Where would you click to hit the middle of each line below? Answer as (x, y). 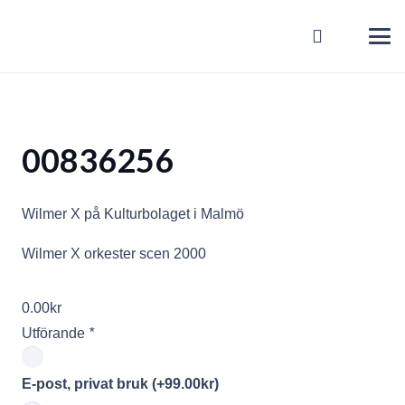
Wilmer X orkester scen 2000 (114, 254)
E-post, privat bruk (87, 384)
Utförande (55, 333)
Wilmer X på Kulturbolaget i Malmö (133, 214)
